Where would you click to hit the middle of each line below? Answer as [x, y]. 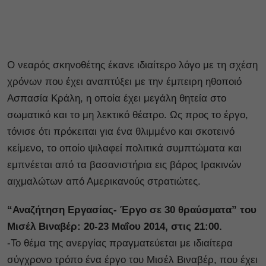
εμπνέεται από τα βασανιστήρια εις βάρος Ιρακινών [124, 164]
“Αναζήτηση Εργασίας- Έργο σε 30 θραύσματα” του [132, 210]
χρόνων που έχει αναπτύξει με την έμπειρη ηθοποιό [124, 81]
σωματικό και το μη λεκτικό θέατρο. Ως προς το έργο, [128, 115]
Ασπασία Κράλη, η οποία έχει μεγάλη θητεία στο [117, 98]
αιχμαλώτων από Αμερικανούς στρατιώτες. [105, 181]
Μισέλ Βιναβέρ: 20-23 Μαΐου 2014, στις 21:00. [115, 226]
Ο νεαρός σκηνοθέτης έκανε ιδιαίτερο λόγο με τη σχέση [132, 65]
